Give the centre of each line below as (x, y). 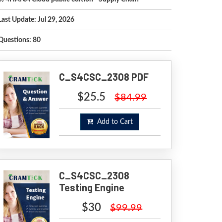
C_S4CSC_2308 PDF (104, 77)
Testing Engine (91, 187)
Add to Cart (113, 122)
